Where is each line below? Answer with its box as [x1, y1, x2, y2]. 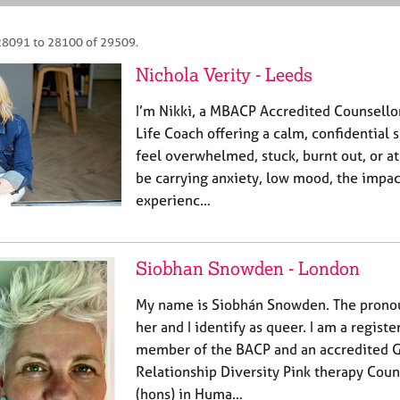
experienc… [136, 191, 211, 209]
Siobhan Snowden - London [136, 257, 360, 279]
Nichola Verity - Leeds [136, 63, 312, 86]
